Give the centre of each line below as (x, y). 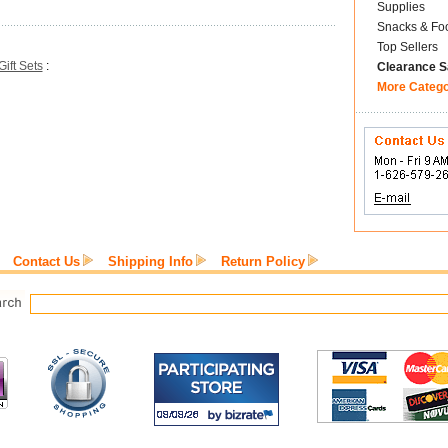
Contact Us (46, 261)
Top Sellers (407, 47)
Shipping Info (150, 261)
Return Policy (263, 261)
